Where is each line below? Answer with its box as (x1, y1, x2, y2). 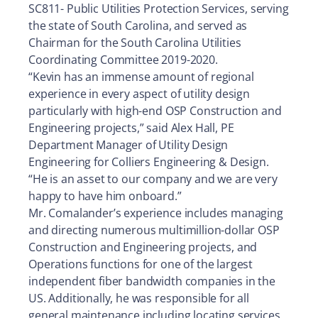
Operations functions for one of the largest (28, 256, 253, 272)
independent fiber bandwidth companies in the (28, 273, 275, 289)
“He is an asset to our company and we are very (28, 171, 278, 187)
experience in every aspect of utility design (28, 86, 250, 102)
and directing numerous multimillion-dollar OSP (28, 222, 280, 238)
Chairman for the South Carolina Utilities (28, 35, 241, 50)
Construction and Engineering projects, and (28, 239, 258, 255)
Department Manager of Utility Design (28, 137, 229, 153)
